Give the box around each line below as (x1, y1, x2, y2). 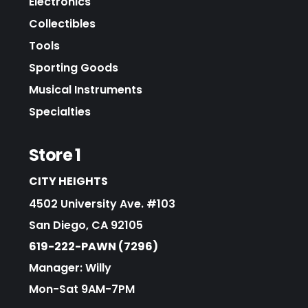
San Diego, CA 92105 (29, 217, 143, 233)
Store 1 (29, 143, 81, 166)
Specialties (29, 103, 91, 120)
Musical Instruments (29, 81, 142, 98)
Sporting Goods (29, 59, 118, 76)
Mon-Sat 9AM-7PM (29, 280, 135, 297)
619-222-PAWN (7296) (29, 238, 158, 254)
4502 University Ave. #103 (29, 195, 175, 212)
